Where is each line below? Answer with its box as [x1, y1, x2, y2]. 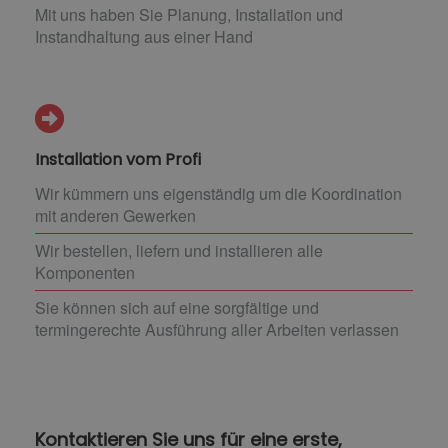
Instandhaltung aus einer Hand [35, 25, 253, 49]
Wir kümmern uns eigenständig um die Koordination [35, 182, 402, 206]
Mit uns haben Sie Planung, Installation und [35, 3, 343, 27]
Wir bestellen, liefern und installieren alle [35, 239, 323, 263]
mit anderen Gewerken [35, 204, 196, 228]
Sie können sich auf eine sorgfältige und [35, 296, 319, 320]
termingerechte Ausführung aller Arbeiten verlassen [35, 318, 399, 342]
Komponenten [35, 261, 135, 285]
